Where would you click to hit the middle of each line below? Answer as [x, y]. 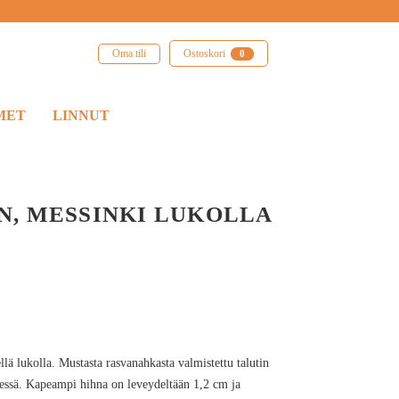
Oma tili [129, 53]
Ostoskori [204, 53]
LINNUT [81, 115]
